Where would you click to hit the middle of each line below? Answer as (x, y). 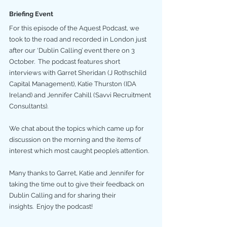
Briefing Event (31, 14)
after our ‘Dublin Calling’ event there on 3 (73, 50)
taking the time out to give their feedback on (78, 184)
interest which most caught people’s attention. (79, 151)
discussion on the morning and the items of (76, 140)
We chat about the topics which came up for (77, 128)
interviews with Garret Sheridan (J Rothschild (79, 73)
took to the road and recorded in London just (79, 39)
